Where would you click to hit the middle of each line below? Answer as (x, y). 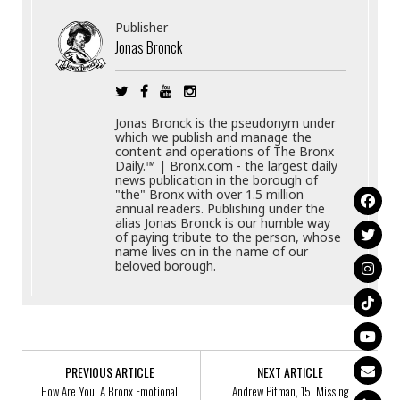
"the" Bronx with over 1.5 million (210, 194)
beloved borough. (166, 265)
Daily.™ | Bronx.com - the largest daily (227, 165)
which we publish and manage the (214, 137)
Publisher (142, 27)
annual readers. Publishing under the (221, 208)
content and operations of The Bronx (225, 151)
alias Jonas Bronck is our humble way (223, 222)
